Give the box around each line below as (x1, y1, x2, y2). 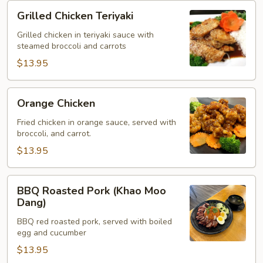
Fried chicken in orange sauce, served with (17, 117, 176, 128)
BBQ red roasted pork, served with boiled (17, 216, 172, 227)
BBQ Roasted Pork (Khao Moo (17, 184, 166, 198)
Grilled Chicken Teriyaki (17, 9, 133, 23)
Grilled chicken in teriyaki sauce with (17, 29, 154, 41)
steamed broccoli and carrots (17, 41, 126, 52)
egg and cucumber (17, 227, 86, 238)
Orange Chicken (17, 96, 95, 110)
